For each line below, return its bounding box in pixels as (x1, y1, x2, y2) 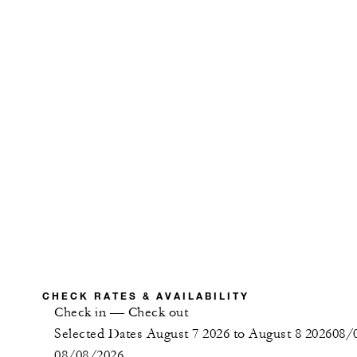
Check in (54, 304, 106, 321)
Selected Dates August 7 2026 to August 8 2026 (54, 326, 332, 343)
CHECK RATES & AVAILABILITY (42, 289, 249, 303)
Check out (127, 304, 188, 321)
